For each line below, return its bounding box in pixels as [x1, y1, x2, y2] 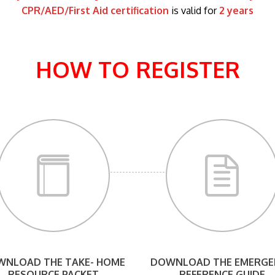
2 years [219, 4, 254, 17]
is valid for [169, 4, 219, 17]
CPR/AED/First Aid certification [21, 4, 169, 17]
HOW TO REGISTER [35, 55, 240, 83]
